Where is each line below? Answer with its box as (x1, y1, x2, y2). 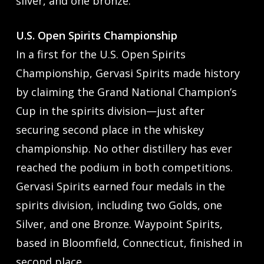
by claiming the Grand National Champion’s (15, 84, 237, 99)
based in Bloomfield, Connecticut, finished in (15, 235, 242, 250)
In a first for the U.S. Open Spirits (15, 47, 186, 61)
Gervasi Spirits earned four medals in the (15, 179, 225, 193)
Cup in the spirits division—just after (15, 103, 204, 118)
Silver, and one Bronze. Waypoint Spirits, (15, 216, 223, 231)
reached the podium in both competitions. (15, 160, 233, 174)
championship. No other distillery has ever (15, 141, 232, 156)
